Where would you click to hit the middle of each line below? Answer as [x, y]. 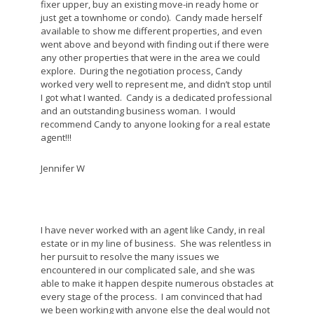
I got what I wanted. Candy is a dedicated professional [156, 97]
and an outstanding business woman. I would [138, 111]
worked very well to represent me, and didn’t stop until [156, 84]
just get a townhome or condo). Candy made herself [151, 18]
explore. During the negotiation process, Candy [141, 71]
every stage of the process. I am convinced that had [151, 296]
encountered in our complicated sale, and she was [148, 270]
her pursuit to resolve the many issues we [130, 257]
